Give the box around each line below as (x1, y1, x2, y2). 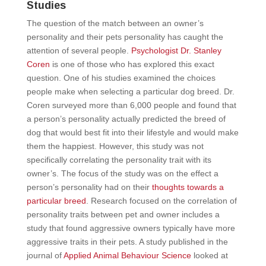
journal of (26, 250, 64, 260)
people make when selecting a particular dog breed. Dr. (26, 86, 235, 96)
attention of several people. (26, 45, 131, 55)
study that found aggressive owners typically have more (26, 223, 235, 233)
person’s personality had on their (26, 182, 152, 192)
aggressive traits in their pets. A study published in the (26, 236, 228, 246)
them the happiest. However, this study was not (26, 141, 204, 151)
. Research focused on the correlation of (85, 195, 237, 205)
